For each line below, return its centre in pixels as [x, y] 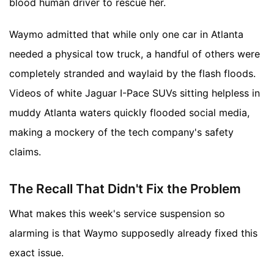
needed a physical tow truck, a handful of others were [135, 54]
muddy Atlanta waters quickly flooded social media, [129, 113]
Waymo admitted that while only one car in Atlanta [126, 34]
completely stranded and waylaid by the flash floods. [132, 73]
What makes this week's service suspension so [117, 213]
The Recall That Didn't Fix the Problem [125, 189]
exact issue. [36, 252]
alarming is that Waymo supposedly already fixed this [133, 233]
